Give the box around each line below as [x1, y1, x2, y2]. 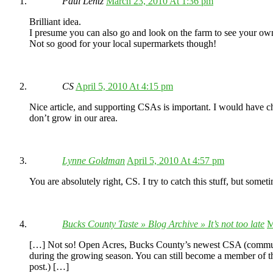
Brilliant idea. [29, 16, 81, 27]
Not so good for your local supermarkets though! [29, 38, 216, 49]
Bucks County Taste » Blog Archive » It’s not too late [62, 219, 264, 230]
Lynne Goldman [62, 155, 125, 166]
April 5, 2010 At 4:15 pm [76, 81, 173, 92]
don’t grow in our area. [29, 113, 118, 124]
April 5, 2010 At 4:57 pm [127, 155, 224, 166]
